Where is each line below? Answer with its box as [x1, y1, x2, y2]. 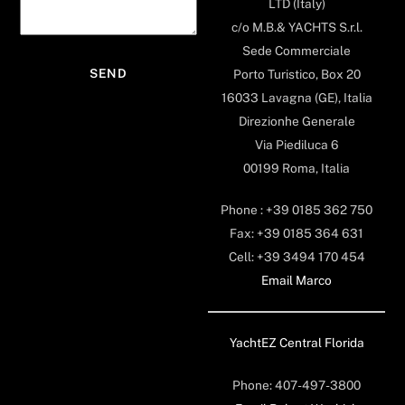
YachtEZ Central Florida [229, 335, 364, 351]
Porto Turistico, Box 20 [232, 66, 361, 81]
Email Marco [261, 273, 332, 288]
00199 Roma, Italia [243, 160, 350, 175]
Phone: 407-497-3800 [232, 377, 361, 392]
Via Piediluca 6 [254, 137, 339, 152]
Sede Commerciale [242, 42, 351, 58]
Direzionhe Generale [238, 113, 355, 128]
